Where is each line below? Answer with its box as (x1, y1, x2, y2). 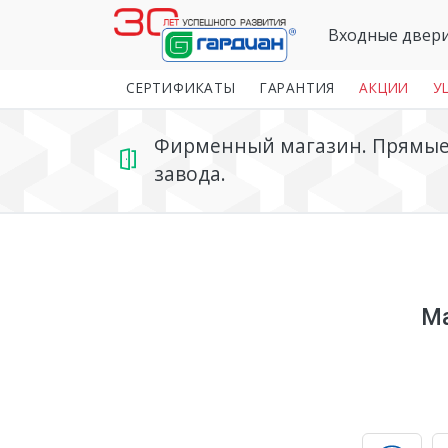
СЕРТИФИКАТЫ (126, 78, 236, 97)
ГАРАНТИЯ (259, 78, 336, 97)
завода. (154, 160, 227, 187)
